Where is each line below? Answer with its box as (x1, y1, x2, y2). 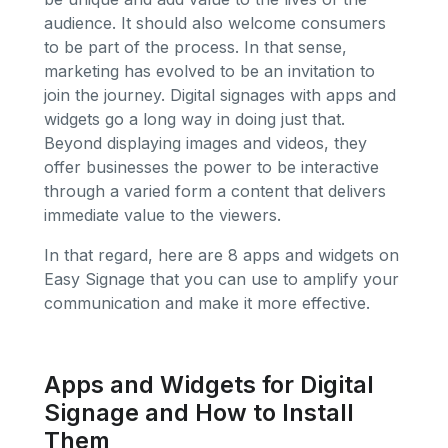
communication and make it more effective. (44, 292, 370, 313)
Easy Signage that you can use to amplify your (44, 268, 399, 289)
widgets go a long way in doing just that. (44, 108, 345, 129)
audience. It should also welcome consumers (44, 12, 386, 33)
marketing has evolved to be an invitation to (44, 60, 375, 81)
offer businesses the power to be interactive (44, 156, 379, 177)
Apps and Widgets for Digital (44, 369, 374, 399)
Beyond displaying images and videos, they (44, 132, 367, 153)
